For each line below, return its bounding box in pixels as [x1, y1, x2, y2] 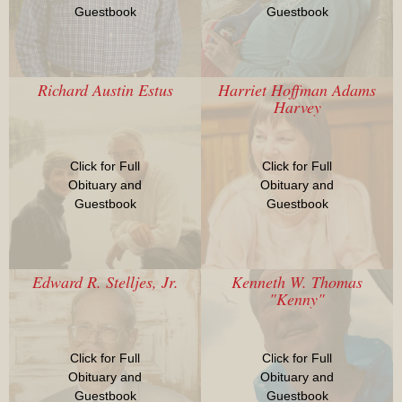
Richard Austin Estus [37, 79, 173, 101]
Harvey [273, 96, 321, 118]
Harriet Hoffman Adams [218, 79, 376, 101]
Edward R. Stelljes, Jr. [31, 271, 179, 293]
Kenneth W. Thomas [232, 271, 363, 293]
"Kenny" [269, 288, 325, 310]
